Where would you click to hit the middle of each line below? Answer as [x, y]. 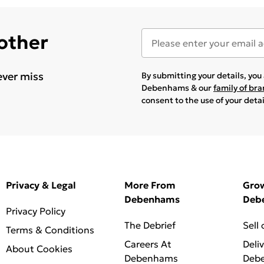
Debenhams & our [177, 88]
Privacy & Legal [41, 185]
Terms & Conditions [50, 230]
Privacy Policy [35, 211]
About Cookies [39, 248]
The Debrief [150, 225]
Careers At [148, 244]
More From [150, 185]
